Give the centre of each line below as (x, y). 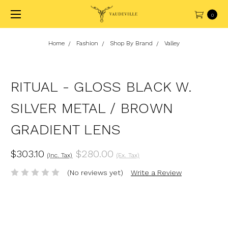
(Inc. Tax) (60, 155)
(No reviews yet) (95, 172)
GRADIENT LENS (66, 130)
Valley (172, 43)
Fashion (87, 43)
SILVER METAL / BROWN (92, 108)
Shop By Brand (131, 43)
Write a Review (156, 172)
